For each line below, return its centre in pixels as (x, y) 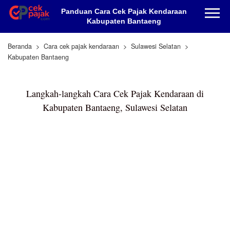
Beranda (20, 46)
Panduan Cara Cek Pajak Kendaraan (124, 11)
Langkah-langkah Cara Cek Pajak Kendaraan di (115, 94)
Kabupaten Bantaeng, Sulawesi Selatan (115, 108)
